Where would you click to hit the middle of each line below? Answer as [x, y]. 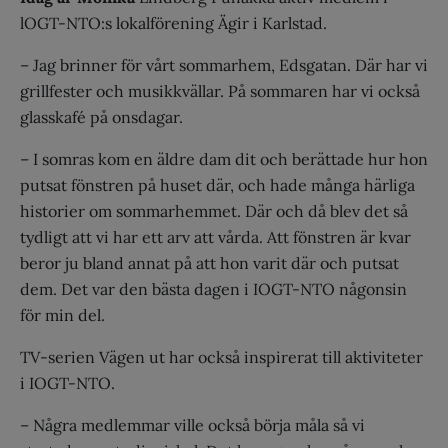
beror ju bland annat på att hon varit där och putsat [209, 263]
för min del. [62, 315]
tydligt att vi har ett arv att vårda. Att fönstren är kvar [215, 237]
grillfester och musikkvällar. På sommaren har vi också [220, 91]
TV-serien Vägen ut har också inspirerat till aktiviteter [221, 357]
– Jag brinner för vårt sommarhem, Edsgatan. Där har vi [224, 65]
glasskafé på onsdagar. [101, 117]
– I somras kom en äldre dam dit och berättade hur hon [224, 159]
